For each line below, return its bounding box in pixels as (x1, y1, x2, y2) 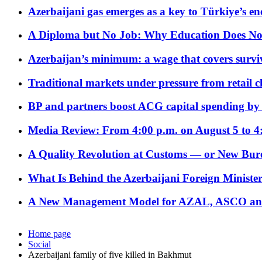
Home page (28, 229, 71, 239)
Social (28, 239, 51, 250)
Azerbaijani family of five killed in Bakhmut (28, 250, 191, 260)
